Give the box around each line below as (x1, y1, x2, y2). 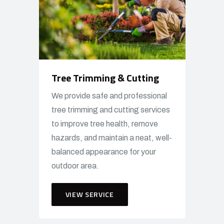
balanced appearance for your (51, 147, 156, 156)
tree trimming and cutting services (51, 105, 170, 114)
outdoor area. (51, 161, 99, 170)
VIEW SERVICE (65, 188, 114, 199)
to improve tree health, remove (51, 119, 158, 128)
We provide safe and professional (51, 91, 167, 100)
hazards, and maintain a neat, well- (51, 133, 172, 142)
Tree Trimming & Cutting (51, 69, 159, 85)
